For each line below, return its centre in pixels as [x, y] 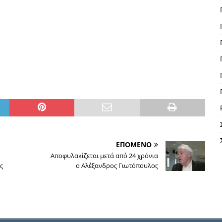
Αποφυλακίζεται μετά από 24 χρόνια [104, 156]
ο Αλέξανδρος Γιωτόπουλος [117, 166]
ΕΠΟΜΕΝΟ [134, 145]
